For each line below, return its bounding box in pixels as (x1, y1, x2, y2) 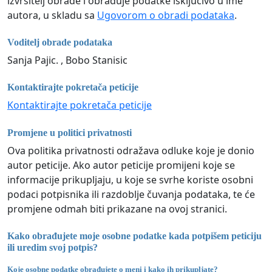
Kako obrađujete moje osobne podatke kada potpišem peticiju (7, 230, 262, 241)
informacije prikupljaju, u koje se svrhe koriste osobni (7, 172, 253, 186)
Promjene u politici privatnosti (7, 127, 132, 138)
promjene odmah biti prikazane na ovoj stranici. (7, 202, 227, 216)
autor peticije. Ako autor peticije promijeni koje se (7, 158, 235, 172)
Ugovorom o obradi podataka (97, 8, 234, 22)
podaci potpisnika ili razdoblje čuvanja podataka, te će (7, 187, 255, 201)
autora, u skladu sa (7, 8, 97, 22)
